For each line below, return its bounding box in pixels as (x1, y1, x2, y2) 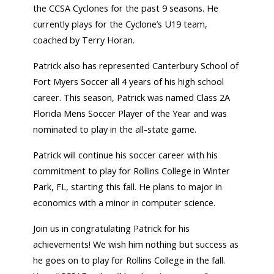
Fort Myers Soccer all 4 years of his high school (33, 76, 224, 88)
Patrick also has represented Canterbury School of (33, 60, 239, 72)
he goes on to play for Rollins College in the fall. (33, 254, 226, 267)
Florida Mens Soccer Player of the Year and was (33, 108, 228, 120)
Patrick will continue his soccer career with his (33, 149, 218, 161)
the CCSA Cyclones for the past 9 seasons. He (33, 2, 219, 15)
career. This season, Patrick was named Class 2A (33, 92, 231, 104)
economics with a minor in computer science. (33, 197, 216, 209)
